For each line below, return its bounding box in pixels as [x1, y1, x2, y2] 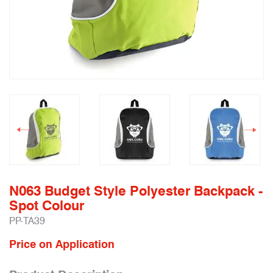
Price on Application [9, 238, 115, 250]
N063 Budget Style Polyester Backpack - [9, 183, 263, 199]
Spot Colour [9, 197, 84, 213]
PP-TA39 [9, 215, 45, 227]
